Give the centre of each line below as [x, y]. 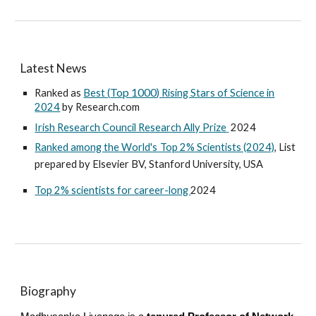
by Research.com [100, 107]
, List [285, 147]
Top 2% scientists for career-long [113, 190]
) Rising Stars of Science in [216, 93]
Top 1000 [134, 92]
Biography [49, 291]
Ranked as [59, 93]
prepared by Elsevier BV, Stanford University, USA [149, 164]
